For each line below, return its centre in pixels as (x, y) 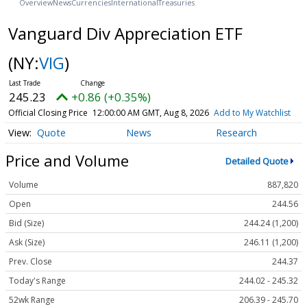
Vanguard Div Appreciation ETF (125, 33)
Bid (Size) (26, 223)
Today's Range (37, 281)
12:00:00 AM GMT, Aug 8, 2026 (150, 112)
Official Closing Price (48, 112)
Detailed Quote (257, 161)
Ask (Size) (27, 243)
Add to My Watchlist (252, 112)
